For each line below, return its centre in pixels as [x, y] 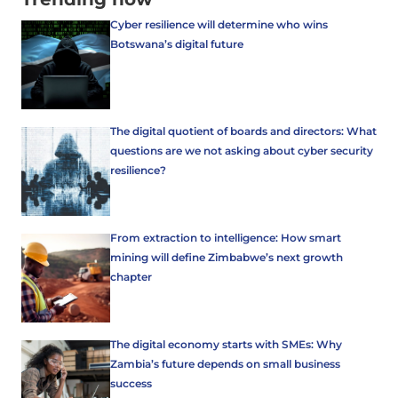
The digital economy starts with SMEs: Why [226, 344]
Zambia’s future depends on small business [225, 364]
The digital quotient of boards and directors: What [243, 131]
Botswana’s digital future [177, 44]
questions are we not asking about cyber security [242, 151]
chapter [131, 277]
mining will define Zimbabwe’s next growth [227, 257]
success [131, 383]
